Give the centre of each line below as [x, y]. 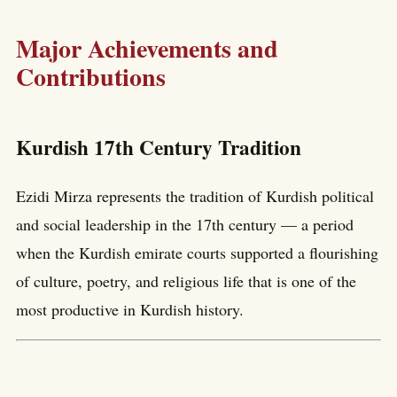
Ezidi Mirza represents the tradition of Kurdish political [195, 195]
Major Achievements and [147, 49]
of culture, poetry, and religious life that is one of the [186, 280]
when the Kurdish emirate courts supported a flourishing [197, 252]
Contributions [91, 77]
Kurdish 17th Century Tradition [159, 147]
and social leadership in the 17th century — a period [185, 224]
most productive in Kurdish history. [130, 309]
